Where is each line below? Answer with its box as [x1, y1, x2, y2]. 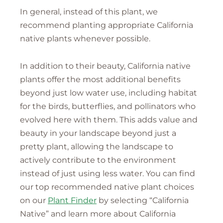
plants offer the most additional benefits [20, 75, 181, 85]
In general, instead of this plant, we [20, 7, 158, 17]
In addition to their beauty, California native [20, 61, 191, 71]
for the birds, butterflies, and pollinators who [20, 102, 196, 111]
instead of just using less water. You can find [20, 169, 195, 179]
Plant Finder [48, 196, 97, 206]
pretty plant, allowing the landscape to [20, 142, 173, 152]
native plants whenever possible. [20, 34, 150, 44]
